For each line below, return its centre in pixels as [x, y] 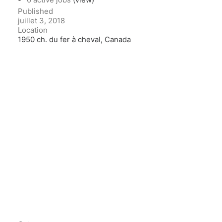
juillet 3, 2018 [41, 21]
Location [33, 30]
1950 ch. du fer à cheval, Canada [74, 39]
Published [35, 11]
